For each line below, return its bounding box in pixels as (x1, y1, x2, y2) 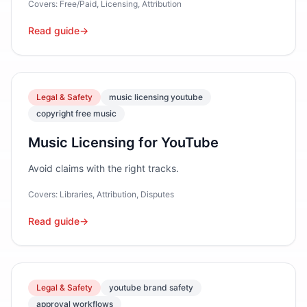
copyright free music (36, 108, 116, 119)
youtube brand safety (109, 282, 193, 293)
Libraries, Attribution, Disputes (60, 189, 174, 199)
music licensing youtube (109, 92, 203, 102)
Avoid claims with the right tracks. (28, 162, 179, 174)
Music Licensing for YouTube (28, 134, 219, 151)
